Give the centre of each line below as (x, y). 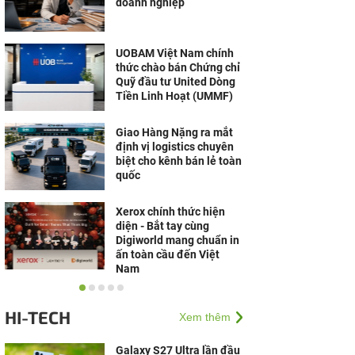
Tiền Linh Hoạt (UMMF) (174, 96)
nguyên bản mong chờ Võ (179, 305)
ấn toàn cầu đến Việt (168, 254)
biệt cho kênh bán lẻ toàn (179, 161)
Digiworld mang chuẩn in (177, 240)
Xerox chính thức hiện (170, 212)
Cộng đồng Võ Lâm (163, 291)
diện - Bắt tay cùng (162, 226)
